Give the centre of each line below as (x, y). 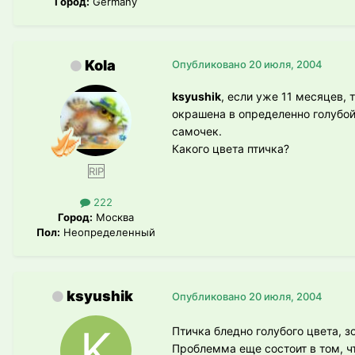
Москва (113, 217)
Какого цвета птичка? (231, 148)
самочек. (197, 131)
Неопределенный (108, 232)
